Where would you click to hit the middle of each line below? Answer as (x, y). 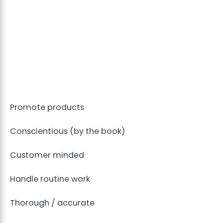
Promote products (48, 107)
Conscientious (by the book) (67, 131)
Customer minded (47, 155)
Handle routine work (50, 179)
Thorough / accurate (52, 203)
